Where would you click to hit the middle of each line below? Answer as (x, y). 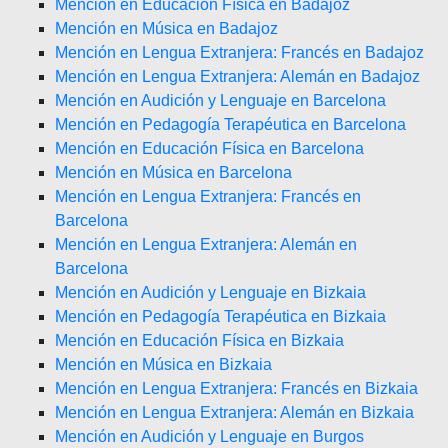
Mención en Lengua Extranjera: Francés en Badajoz (239, 52)
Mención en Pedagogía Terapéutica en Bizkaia (220, 316)
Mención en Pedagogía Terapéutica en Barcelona (230, 124)
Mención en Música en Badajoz (166, 28)
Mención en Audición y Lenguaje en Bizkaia (210, 292)
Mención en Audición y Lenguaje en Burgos (209, 436)
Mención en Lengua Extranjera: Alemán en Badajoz (237, 76)
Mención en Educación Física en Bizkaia (199, 340)
